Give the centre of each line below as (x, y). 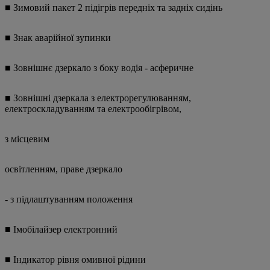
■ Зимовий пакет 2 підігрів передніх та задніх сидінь (114, 8)
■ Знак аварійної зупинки (58, 38)
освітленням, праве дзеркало (64, 169)
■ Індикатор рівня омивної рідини (75, 260)
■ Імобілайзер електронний (61, 230)
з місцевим (27, 139)
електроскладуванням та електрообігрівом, (93, 109)
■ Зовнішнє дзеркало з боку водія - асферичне (99, 68)
